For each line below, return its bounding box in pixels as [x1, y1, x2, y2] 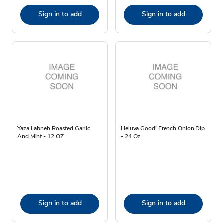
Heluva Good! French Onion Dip [121, 124, 205, 132]
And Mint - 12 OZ [17, 132, 64, 140]
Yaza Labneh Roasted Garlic [17, 124, 90, 132]
